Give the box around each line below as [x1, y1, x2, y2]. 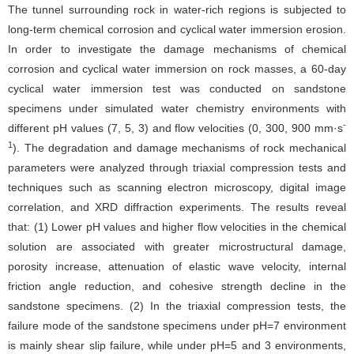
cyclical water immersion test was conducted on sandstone [8, 82, 346, 95]
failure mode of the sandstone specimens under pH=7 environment [8, 319, 346, 332]
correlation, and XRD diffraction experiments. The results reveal [8, 201, 346, 213]
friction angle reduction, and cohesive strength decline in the [8, 280, 346, 292]
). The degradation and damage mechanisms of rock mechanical [13, 141, 346, 154]
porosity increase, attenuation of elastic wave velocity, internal [8, 260, 346, 273]
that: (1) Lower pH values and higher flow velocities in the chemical [8, 220, 346, 233]
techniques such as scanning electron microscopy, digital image [8, 181, 346, 194]
